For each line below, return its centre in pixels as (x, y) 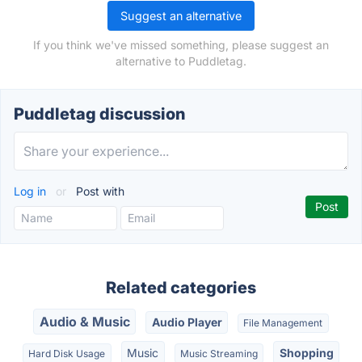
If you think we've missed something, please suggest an (181, 45)
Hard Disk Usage (67, 353)
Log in (32, 191)
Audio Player (187, 322)
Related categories (181, 288)
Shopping (306, 352)
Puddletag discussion (99, 114)
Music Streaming (219, 353)
